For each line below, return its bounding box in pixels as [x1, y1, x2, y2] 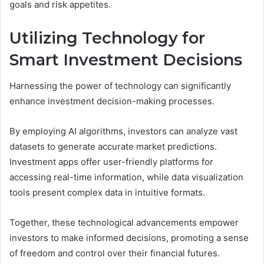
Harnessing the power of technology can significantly [9, 80, 231, 92]
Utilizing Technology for [9, 28, 205, 48]
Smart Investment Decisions [9, 49, 242, 70]
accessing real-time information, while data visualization [9, 171, 243, 183]
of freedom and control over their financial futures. [9, 247, 220, 259]
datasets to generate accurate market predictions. [9, 141, 217, 153]
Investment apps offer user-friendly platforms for [9, 156, 213, 168]
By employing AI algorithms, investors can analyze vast [9, 126, 237, 137]
